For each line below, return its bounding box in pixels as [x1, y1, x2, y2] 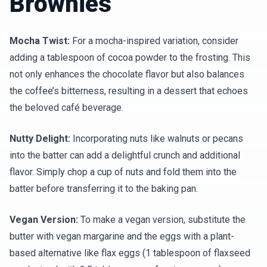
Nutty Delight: [10, 133, 70, 144]
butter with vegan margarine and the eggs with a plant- [10, 231, 234, 242]
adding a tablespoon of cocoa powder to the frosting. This [10, 52, 250, 63]
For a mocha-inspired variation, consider [70, 35, 238, 46]
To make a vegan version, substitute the [78, 214, 246, 225]
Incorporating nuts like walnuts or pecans [70, 133, 243, 144]
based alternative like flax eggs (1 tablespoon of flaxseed [10, 247, 250, 259]
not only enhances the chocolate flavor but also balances [10, 69, 244, 80]
